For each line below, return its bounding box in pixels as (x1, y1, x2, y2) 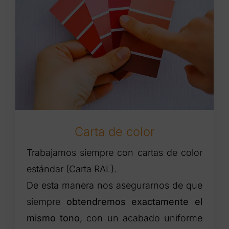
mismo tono (27, 212, 80, 223)
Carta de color (74, 124, 155, 139)
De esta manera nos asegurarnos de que (27, 179, 202, 191)
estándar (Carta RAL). (27, 163, 117, 174)
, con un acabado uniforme (80, 212, 202, 223)
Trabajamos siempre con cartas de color (27, 147, 202, 158)
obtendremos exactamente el (66, 196, 202, 207)
